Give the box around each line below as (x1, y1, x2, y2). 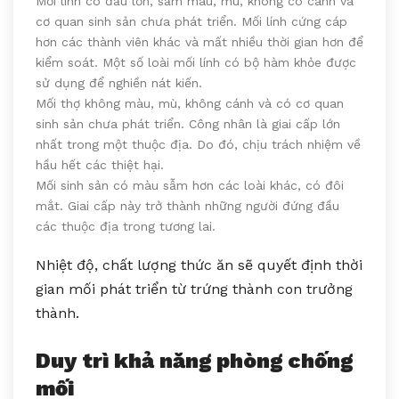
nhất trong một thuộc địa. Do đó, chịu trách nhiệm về (36, 137, 361, 152)
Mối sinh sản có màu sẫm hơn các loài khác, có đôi (36, 178, 344, 193)
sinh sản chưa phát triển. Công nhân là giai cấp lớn (36, 117, 340, 132)
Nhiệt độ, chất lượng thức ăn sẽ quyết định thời (36, 256, 362, 274)
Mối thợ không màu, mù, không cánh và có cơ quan (36, 96, 344, 111)
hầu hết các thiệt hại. (36, 158, 164, 173)
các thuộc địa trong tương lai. (36, 219, 216, 234)
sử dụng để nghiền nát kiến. (36, 76, 202, 91)
